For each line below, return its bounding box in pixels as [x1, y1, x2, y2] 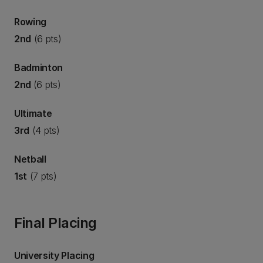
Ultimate [14, 107, 52, 119]
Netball [14, 153, 46, 165]
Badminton [14, 62, 63, 73]
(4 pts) [29, 124, 60, 136]
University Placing [14, 249, 95, 261]
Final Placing [14, 214, 97, 231]
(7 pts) [27, 170, 57, 182]
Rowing [14, 16, 47, 28]
